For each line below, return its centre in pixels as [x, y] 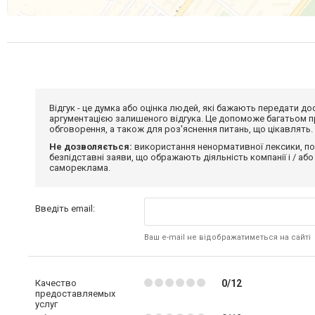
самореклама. [80, 167]
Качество [56, 283]
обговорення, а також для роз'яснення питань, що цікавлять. [181, 129]
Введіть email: [65, 208]
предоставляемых [75, 293]
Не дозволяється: [91, 146]
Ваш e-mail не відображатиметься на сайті [227, 237]
